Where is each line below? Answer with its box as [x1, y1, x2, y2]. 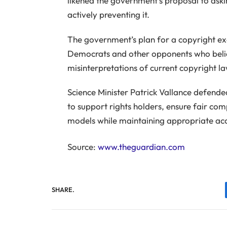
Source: [67, 141, 98, 152]
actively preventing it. [67, 9, 149, 20]
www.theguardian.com [97, 141, 185, 152]
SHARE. [52, 185, 74, 194]
